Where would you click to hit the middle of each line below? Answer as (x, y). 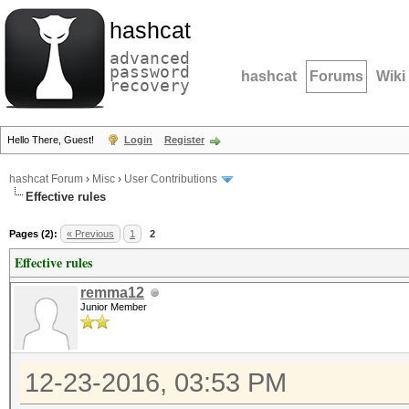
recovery (150, 85)
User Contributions (171, 179)
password (150, 72)
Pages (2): (33, 234)
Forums (336, 76)
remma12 (112, 293)
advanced (150, 58)
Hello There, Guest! (52, 140)
